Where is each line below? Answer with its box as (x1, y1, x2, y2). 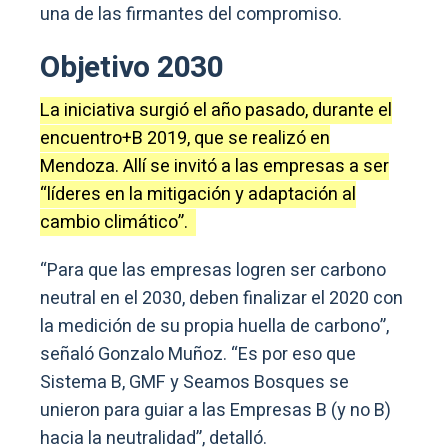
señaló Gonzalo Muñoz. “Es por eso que (40, 341, 356, 369)
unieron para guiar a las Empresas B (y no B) (40, 397, 391, 425)
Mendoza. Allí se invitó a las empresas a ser (40, 153, 389, 181)
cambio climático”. (40, 209, 196, 237)
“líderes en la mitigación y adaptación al (40, 181, 356, 209)
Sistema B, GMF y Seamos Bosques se (40, 369, 349, 397)
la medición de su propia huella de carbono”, (40, 313, 389, 341)
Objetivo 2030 (40, 46, 224, 91)
